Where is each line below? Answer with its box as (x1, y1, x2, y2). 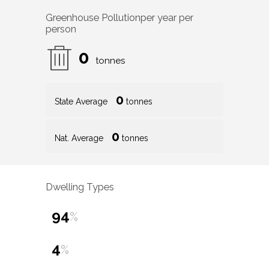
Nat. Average (55, 133, 106, 144)
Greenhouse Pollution (46, 12, 141, 24)
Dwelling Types (46, 181, 114, 193)
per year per (141, 12, 193, 24)
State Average (55, 97, 110, 107)
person (46, 23, 76, 35)
